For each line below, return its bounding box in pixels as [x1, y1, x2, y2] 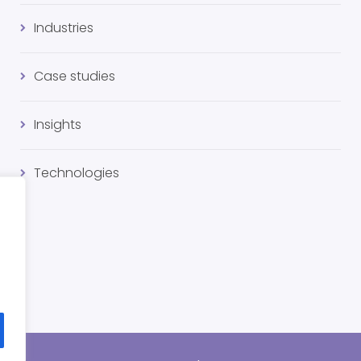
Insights [34, 115, 81, 134]
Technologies [34, 164, 119, 182]
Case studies [34, 67, 115, 85]
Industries [34, 19, 93, 37]
